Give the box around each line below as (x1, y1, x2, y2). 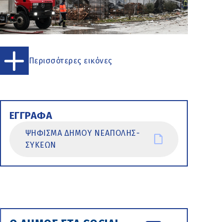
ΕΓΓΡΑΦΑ (9, 109, 53, 121)
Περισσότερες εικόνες (28, 55, 112, 65)
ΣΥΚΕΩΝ (25, 140, 56, 150)
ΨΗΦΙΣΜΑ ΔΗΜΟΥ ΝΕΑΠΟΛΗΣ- (25, 128, 140, 138)
